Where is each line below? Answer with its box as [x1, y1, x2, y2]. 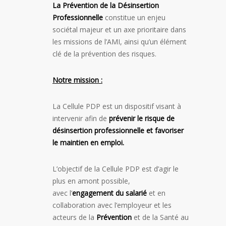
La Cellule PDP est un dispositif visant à [52, 101, 181, 111]
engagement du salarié [72, 188, 149, 198]
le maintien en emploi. [52, 138, 124, 148]
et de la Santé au [134, 212, 189, 222]
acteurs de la [52, 212, 96, 222]
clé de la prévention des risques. [52, 49, 156, 59]
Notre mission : [52, 75, 102, 85]
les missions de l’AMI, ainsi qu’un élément [52, 37, 187, 47]
